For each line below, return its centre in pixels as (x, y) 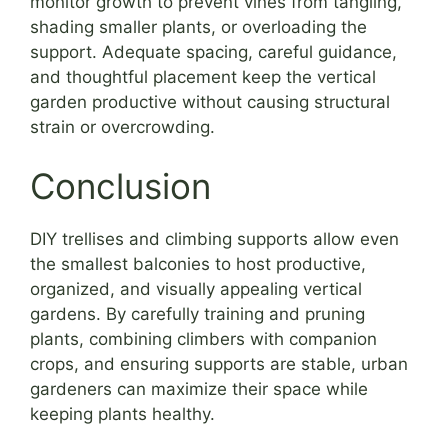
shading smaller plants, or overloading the (198, 26)
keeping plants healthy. (122, 414)
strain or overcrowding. (122, 126)
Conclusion (120, 186)
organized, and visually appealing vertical (196, 289)
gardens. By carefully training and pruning (197, 314)
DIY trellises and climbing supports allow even (214, 239)
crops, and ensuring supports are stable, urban (219, 364)
